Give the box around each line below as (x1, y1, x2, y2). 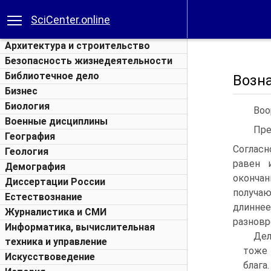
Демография (5, 161, 65, 172)
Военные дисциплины (5, 116, 108, 127)
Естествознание (5, 191, 82, 203)
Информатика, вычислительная (5, 221, 155, 233)
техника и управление (5, 236, 107, 247)
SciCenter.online (31, 13, 110, 26)
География (5, 131, 55, 142)
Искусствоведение (5, 251, 95, 263)
